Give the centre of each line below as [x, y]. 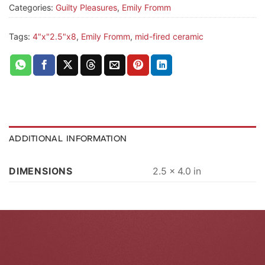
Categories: [32, 7]
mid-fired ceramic [169, 37]
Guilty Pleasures [86, 7]
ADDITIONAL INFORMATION [68, 138]
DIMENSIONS [41, 171]
